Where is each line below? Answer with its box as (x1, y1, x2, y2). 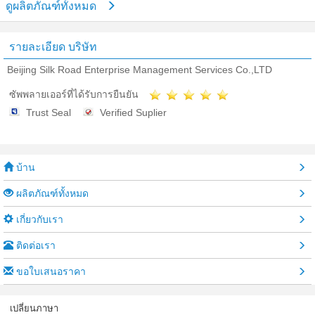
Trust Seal (26, 107, 71, 119)
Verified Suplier (100, 107, 167, 119)
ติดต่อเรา (13, 240, 56, 252)
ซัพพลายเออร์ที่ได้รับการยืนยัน (9, 89, 139, 100)
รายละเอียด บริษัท (9, 41, 97, 53)
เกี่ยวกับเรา (13, 214, 63, 226)
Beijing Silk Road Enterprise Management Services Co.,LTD (7, 64, 272, 75)
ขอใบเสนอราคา (13, 266, 86, 278)
